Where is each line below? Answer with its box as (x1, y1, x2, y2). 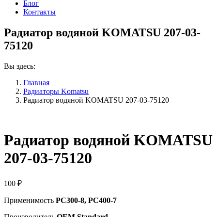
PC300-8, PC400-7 (54, 196, 117, 204)
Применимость (4, 196, 54, 204)
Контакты (23, 8, 56, 16)
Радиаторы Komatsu (23, 87, 89, 95)
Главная (23, 78, 49, 87)
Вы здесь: (4, 62, 35, 70)
